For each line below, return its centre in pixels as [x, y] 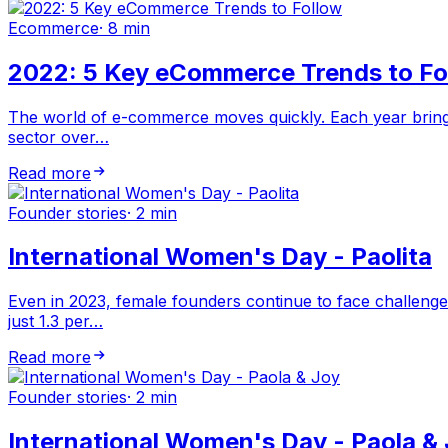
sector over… [58, 136]
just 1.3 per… [55, 321]
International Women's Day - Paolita [220, 257]
